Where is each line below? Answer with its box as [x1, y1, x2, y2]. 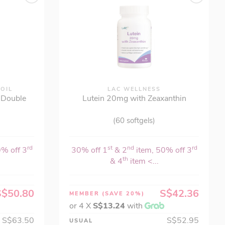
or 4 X [69, 200, 93, 211]
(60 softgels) [113, 116, 156, 126]
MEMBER [69, 190, 102, 197]
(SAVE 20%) [102, 190, 145, 197]
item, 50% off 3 [134, 145, 192, 156]
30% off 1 [71, 145, 107, 156]
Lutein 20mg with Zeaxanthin [82, 93, 186, 104]
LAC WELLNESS [107, 85, 161, 93]
